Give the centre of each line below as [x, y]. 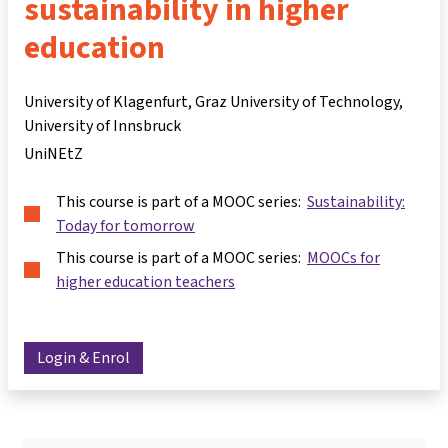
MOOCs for [343, 257]
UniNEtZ [53, 153]
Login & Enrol [83, 358]
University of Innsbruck [102, 125]
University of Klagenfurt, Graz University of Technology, [213, 101]
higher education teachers [145, 281]
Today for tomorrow [125, 225]
